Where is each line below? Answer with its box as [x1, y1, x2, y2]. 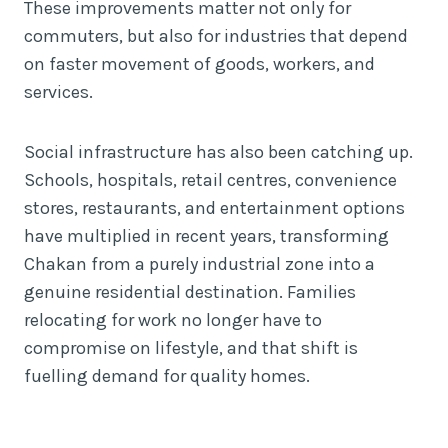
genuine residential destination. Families [24, 280, 356, 303]
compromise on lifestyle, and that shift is [24, 336, 358, 359]
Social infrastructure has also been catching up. [24, 140, 413, 163]
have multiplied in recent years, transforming [24, 224, 389, 247]
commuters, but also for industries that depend [24, 24, 408, 47]
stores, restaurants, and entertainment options [24, 196, 405, 219]
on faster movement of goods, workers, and [24, 52, 375, 75]
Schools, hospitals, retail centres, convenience [24, 168, 397, 191]
